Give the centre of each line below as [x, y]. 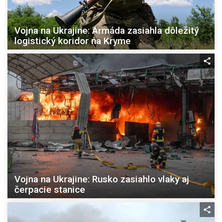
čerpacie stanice [50, 190]
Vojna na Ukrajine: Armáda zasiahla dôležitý [107, 31]
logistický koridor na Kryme [73, 41]
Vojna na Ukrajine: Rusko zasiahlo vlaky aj [102, 179]
